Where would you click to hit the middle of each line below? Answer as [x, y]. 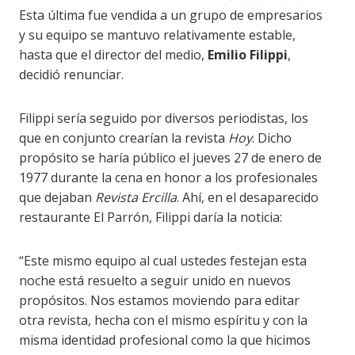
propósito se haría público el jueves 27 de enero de [171, 157]
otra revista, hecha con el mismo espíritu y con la [164, 320]
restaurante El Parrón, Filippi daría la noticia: [151, 217]
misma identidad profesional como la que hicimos [165, 340]
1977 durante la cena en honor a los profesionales [169, 177]
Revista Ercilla [136, 197]
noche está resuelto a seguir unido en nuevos [155, 280]
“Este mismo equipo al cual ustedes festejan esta [163, 260]
